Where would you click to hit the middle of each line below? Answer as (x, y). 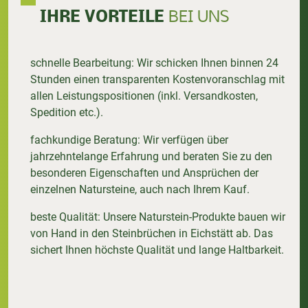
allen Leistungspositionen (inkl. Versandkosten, (144, 96)
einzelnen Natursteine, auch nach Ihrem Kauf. (140, 190)
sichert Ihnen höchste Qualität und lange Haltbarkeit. (157, 250)
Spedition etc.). (67, 113)
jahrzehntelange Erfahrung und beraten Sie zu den (151, 157)
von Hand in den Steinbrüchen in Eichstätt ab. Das (152, 234)
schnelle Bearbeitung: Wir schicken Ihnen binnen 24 (154, 63)
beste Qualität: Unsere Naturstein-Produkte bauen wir (158, 217)
